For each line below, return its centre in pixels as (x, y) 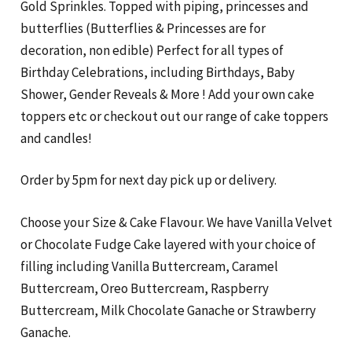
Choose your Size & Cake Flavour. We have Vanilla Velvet (176, 222)
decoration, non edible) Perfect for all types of (152, 50)
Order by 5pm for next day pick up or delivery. (148, 180)
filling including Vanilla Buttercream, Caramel (149, 266)
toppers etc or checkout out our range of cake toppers (174, 116)
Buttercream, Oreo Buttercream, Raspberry (144, 288)
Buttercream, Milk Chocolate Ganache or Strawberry (168, 310)
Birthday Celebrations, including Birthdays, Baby (157, 72)
